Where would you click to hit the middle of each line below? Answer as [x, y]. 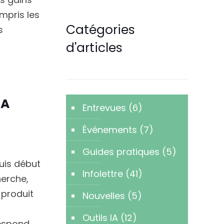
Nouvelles [103, 195]
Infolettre [102, 173]
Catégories [100, 29]
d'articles [94, 47]
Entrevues [104, 107]
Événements [109, 129]
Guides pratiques [121, 151]
